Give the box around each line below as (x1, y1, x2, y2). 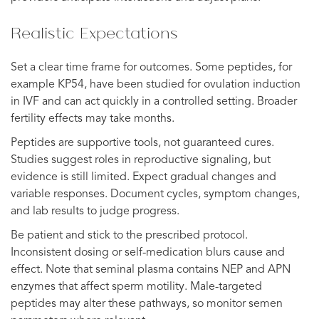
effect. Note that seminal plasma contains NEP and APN (11, 263, 291, 276)
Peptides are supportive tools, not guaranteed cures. (11, 137, 274, 149)
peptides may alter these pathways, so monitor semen (11, 298, 283, 310)
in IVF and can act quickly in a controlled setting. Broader (11, 95, 297, 108)
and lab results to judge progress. (11, 205, 179, 217)
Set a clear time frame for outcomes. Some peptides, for (11, 61, 292, 73)
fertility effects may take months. (11, 113, 174, 125)
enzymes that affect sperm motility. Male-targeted (11, 281, 262, 293)
